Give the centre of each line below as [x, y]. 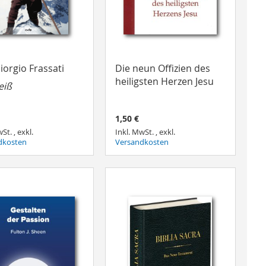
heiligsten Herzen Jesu [164, 81]
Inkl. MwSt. [135, 132]
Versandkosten [142, 142]
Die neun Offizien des [162, 68]
